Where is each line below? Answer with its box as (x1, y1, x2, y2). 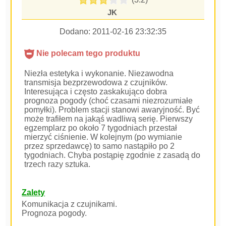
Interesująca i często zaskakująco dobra (24, 87, 167, 96)
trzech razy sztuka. (24, 160, 91, 168)
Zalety (22, 188, 45, 197)
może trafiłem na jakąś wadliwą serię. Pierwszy (24, 115, 193, 123)
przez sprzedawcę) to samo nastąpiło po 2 (24, 142, 175, 150)
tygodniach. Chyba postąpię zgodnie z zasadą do (24, 151, 201, 159)
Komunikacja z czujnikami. (22, 200, 118, 208)
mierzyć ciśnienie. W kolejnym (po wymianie (24, 133, 183, 141)
